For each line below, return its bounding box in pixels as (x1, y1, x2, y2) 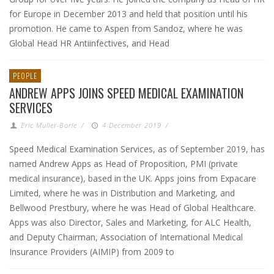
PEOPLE (13, 70, 37, 81)
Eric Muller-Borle (21, 120, 78, 130)
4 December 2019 (102, 120, 161, 130)
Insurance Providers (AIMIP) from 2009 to (9, 246, 174, 257)
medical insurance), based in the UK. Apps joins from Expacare (9, 172, 256, 184)
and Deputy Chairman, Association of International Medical (9, 231, 243, 243)
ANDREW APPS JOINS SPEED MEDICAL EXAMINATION (9, 84, 243, 102)
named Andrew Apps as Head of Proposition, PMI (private (9, 158, 238, 169)
